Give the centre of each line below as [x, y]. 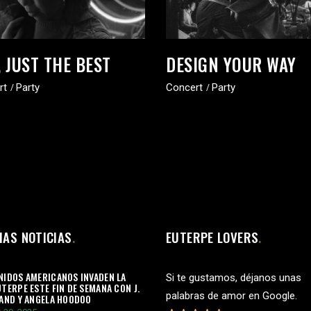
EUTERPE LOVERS [212, 237]
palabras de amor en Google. [232, 296]
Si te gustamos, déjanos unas [234, 278]
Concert [184, 88]
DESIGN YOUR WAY [231, 65]
